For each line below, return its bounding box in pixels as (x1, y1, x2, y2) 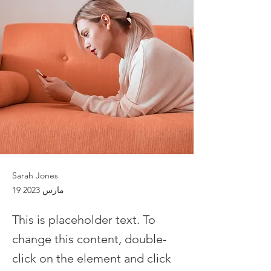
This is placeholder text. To (12, 212, 155, 227)
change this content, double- (12, 232, 167, 246)
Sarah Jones (12, 170, 58, 181)
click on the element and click (12, 251, 171, 266)
